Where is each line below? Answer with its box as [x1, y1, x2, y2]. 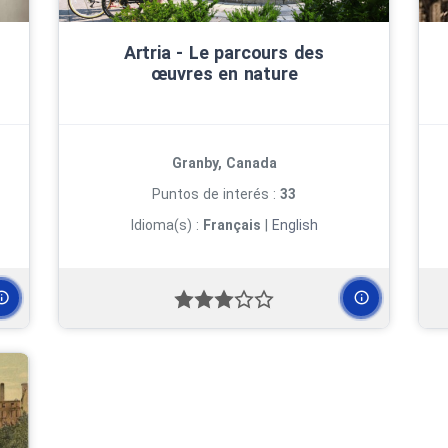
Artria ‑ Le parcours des [123, 41, 325, 63]
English [271, 216, 318, 233]
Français [202, 216, 261, 233]
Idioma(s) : [130, 216, 203, 233]
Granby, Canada [171, 154, 277, 171]
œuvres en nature [150, 62, 298, 84]
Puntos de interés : [152, 185, 280, 202]
